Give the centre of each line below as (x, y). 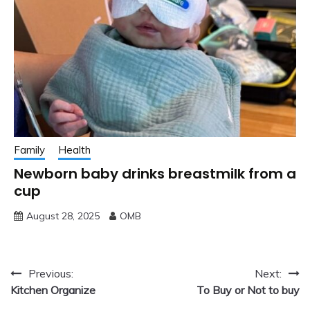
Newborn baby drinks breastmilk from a (155, 173)
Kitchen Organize (53, 290)
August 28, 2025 (63, 216)
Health (74, 149)
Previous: (51, 273)
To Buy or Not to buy (248, 290)
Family (29, 149)
